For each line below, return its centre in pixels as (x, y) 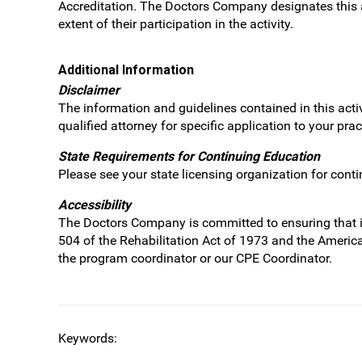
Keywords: (88, 338)
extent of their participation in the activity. (176, 24)
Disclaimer (89, 90)
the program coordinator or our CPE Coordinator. (195, 258)
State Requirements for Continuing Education (189, 156)
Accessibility (95, 205)
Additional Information (126, 70)
